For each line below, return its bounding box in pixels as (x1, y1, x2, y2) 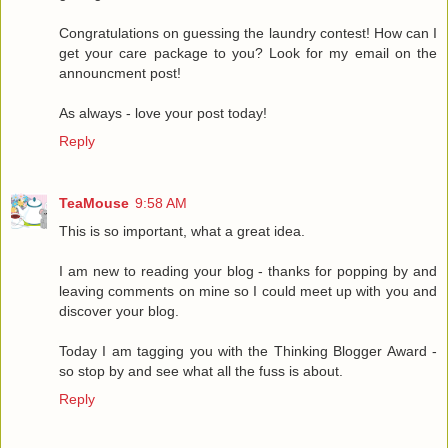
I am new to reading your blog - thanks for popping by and (59, 262, 437, 279)
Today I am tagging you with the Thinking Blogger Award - (59, 342, 437, 359)
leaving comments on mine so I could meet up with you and (59, 282, 437, 299)
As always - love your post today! (59, 104, 267, 121)
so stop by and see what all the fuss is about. (59, 362, 343, 379)
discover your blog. (59, 302, 179, 319)
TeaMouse (59, 194, 129, 211)
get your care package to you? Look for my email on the (59, 44, 437, 61)
